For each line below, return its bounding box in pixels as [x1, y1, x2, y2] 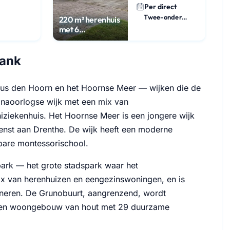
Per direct [144, 2, 177, 11]
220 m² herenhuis [59, 14, 120, 25]
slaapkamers [59, 33, 104, 44]
